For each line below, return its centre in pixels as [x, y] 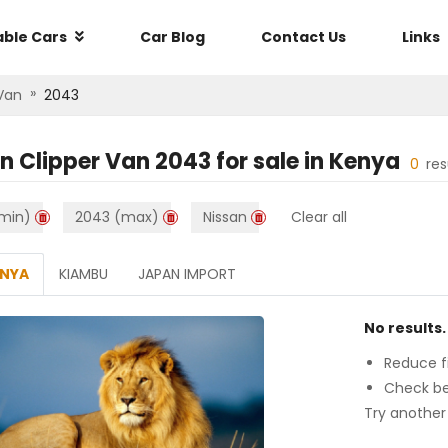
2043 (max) [117, 217]
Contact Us [303, 37]
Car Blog [172, 37]
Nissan [225, 217]
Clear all [319, 217]
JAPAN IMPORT [187, 274]
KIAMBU [83, 274]
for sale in [270, 161]
